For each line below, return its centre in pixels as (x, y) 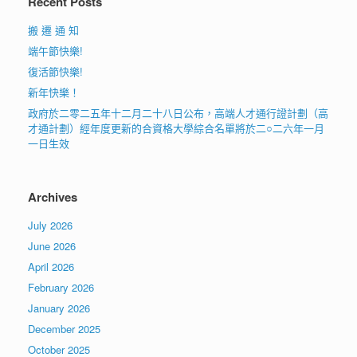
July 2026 (50, 225)
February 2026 (61, 287)
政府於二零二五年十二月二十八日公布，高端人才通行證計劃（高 (178, 112)
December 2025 (64, 328)
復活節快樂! (55, 71)
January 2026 (59, 308)
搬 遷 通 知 (53, 29)
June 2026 (52, 245)
